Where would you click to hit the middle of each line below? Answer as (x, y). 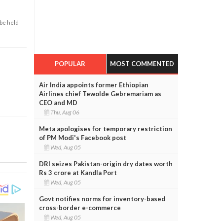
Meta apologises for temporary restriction (105, 129)
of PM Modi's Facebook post (82, 137)
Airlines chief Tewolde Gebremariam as (100, 93)
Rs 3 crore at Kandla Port (78, 172)
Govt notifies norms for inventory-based (102, 199)
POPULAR (70, 63)
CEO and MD (58, 102)
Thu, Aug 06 (65, 112)
